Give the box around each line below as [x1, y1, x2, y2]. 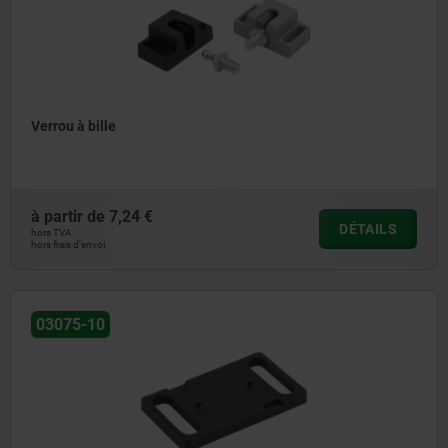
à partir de [31, 207, 109, 227]
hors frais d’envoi [31, 239, 105, 251]
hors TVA [31, 227, 72, 239]
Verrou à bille [31, 118, 116, 135]
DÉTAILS [339, 221, 397, 238]
